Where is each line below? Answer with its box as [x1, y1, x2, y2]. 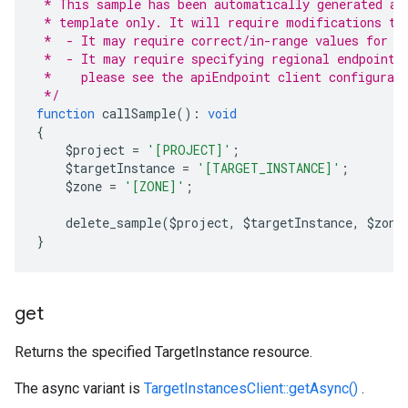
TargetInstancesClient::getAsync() [144, 380, 358, 397]
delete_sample [36, 214, 161, 231]
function [36, 105, 95, 122]
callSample [95, 105, 176, 122]
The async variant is [15, 380, 144, 397]
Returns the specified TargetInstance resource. [15, 343, 312, 361]
